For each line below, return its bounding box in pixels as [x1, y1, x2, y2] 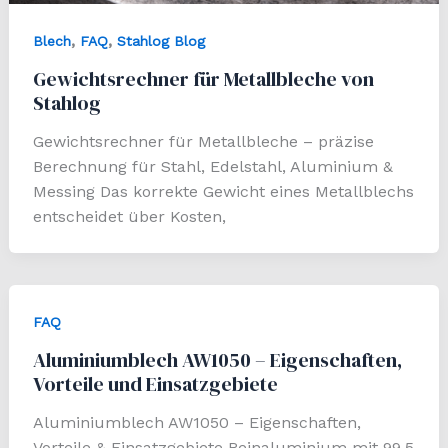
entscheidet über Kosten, [32, 207, 226, 227]
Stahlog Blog [116, 33, 205, 50]
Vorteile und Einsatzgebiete [32, 369, 278, 398]
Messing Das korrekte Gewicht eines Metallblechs [32, 182, 414, 202]
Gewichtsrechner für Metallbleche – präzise [32, 132, 374, 152]
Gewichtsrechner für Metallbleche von [32, 65, 374, 94]
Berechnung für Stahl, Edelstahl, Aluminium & [32, 157, 393, 177]
